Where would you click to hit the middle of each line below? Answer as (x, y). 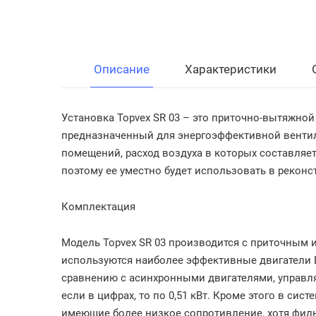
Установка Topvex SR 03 (121, 118)
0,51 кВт (188, 296)
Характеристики (231, 69)
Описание (122, 69)
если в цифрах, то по (115, 296)
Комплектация (98, 207)
